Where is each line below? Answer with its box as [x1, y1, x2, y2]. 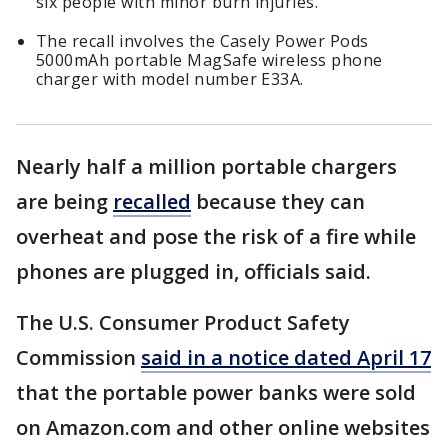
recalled [113, 188, 191, 216]
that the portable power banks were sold [16, 379, 416, 407]
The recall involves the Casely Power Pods [36, 30, 369, 53]
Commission [16, 344, 141, 372]
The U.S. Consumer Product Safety [16, 309, 350, 337]
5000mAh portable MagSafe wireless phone [36, 49, 383, 72]
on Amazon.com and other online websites [16, 414, 430, 442]
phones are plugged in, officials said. [16, 258, 376, 286]
